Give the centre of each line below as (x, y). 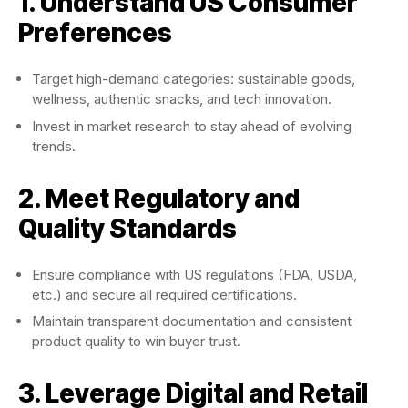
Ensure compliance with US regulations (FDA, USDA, (194, 274)
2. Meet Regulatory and (159, 198)
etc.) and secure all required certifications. (164, 294)
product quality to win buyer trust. (136, 342)
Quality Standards (127, 228)
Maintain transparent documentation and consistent (192, 321)
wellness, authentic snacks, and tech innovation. (182, 99)
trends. (54, 146)
